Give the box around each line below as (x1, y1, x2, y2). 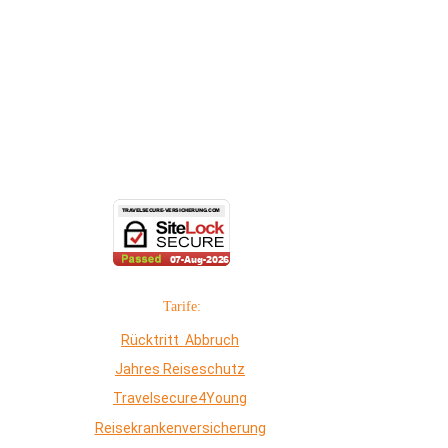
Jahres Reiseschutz (115, 361, 245, 378)
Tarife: (159, 299, 201, 314)
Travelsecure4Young (113, 390, 247, 407)
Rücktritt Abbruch (121, 332, 239, 348)
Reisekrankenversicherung (94, 419, 266, 436)
